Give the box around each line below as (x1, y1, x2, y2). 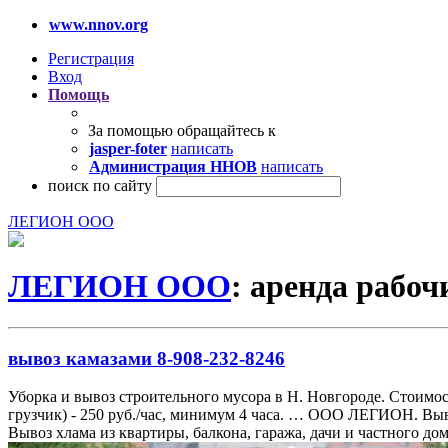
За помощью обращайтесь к (88, 122, 276, 139)
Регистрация (48, 50, 134, 67)
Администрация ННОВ (89, 158, 257, 175)
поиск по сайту (48, 177, 152, 194)
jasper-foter (89, 140, 167, 157)
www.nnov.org (49, 16, 148, 33)
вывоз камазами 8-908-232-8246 (8, 347, 285, 369)
